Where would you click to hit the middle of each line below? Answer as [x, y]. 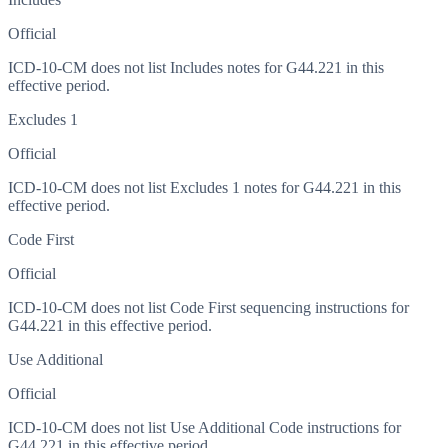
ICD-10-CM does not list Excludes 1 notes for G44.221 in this [204, 188]
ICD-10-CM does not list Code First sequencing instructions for [208, 308]
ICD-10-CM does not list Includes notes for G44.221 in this [196, 68]
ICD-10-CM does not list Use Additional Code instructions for [204, 428]
